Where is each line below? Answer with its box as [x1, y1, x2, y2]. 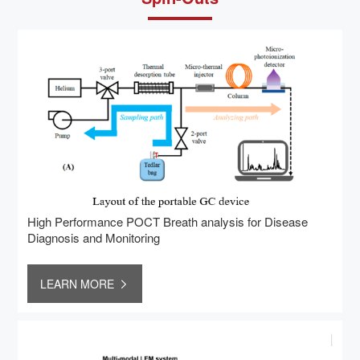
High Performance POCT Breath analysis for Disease [27, 212, 309, 230]
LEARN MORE [40, 275, 115, 292]
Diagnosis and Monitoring [27, 228, 161, 246]
